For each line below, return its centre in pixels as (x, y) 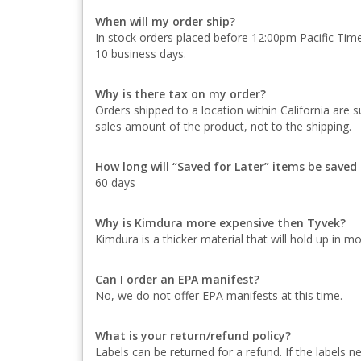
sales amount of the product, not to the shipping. (223, 126)
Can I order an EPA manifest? (177, 279)
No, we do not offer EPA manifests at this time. (219, 295)
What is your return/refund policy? (193, 336)
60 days (115, 183)
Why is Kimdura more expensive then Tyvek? (220, 223)
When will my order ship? (165, 21)
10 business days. (141, 54)
